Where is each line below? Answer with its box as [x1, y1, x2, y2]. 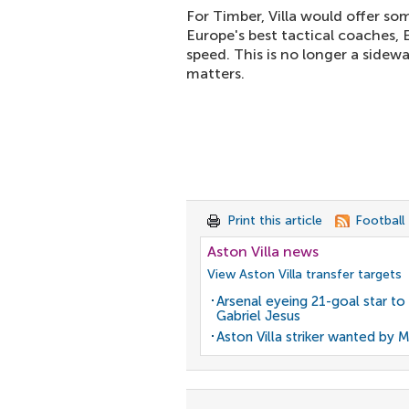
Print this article [227, 213, 322, 228]
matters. [186, 65, 245, 82]
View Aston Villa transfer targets [207, 267, 402, 282]
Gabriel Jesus [216, 308, 300, 324]
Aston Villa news [207, 243, 319, 260]
